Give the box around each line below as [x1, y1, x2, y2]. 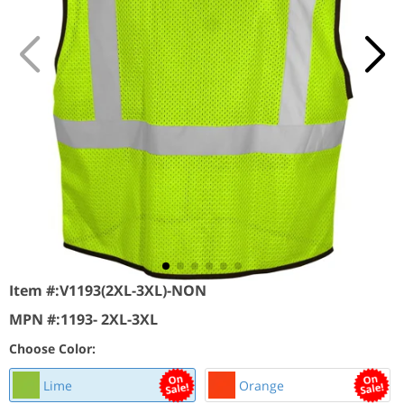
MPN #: [9, 309, 60, 329]
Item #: [9, 280, 60, 300]
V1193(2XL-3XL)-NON [60, 280, 207, 300]
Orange [234, 376, 284, 394]
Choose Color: [9, 340, 96, 357]
